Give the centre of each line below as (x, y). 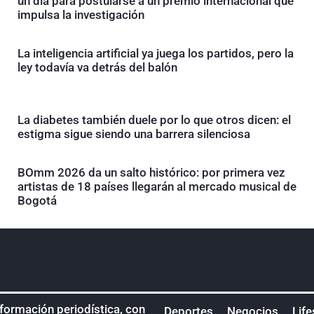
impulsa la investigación (81, 14)
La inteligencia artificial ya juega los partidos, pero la (155, 53)
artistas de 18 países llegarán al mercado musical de (157, 186)
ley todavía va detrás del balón (97, 67)
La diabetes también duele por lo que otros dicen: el (154, 120)
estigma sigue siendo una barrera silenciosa (134, 134)
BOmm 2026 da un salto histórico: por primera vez (151, 172)
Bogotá (37, 200)
